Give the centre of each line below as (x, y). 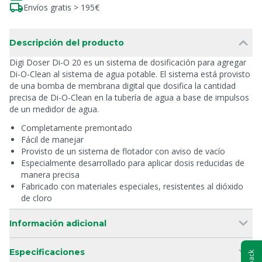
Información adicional (58, 223)
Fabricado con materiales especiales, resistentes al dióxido (132, 186)
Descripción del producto (67, 43)
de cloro (37, 198)
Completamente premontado (77, 128)
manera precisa (50, 175)
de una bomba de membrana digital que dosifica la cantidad (123, 86)
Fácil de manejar (52, 139)
